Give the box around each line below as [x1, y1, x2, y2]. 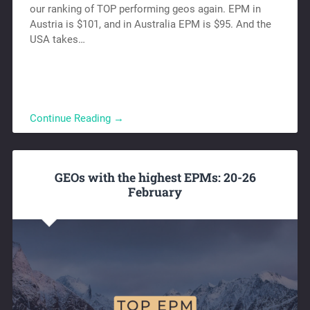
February [128, 183, 182, 200]
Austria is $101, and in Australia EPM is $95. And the [29, 18, 271, 31]
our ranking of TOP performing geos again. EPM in [29, 3, 261, 16]
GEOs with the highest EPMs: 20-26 [54, 169, 256, 185]
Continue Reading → [29, 112, 124, 125]
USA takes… [29, 33, 85, 46]
